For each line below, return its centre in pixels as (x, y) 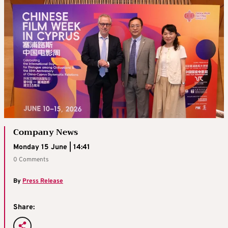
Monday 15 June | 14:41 (52, 147)
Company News (46, 132)
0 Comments (31, 160)
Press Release (43, 181)
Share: (24, 207)
